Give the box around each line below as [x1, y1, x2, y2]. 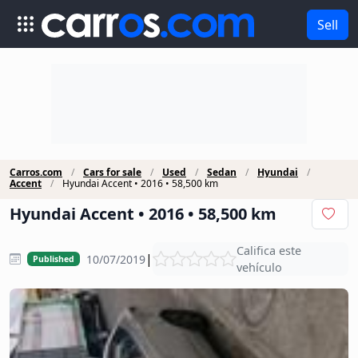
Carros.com [10, 165, 62, 179]
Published [32, 253, 74, 265]
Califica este [236, 243, 301, 258]
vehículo [236, 260, 282, 275]
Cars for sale [83, 165, 141, 179]
